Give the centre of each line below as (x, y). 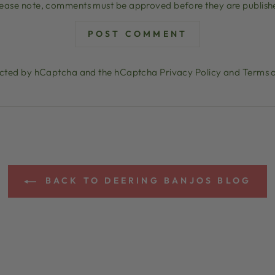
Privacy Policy (191, 72)
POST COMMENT (137, 34)
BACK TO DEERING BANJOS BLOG (146, 181)
